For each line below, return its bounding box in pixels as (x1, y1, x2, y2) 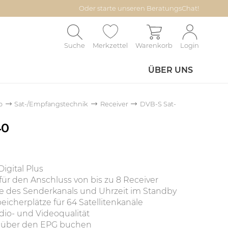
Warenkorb (135, 41, 173, 49)
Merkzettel (93, 41, 128, 49)
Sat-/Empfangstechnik (14, 100, 89, 108)
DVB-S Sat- (139, 100, 176, 108)
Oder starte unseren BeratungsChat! (79, 4, 199, 12)
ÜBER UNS (148, 65, 193, 75)
